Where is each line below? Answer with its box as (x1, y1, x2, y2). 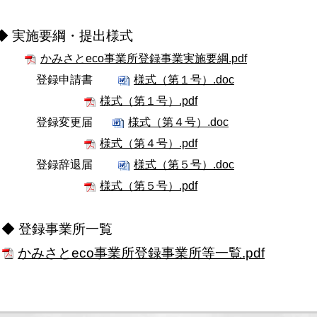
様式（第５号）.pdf (100, 180, 197, 192)
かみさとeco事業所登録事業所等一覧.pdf (18, 246, 265, 260)
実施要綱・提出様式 (12, 28, 133, 43)
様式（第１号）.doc (134, 74, 234, 86)
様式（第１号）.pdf (100, 95, 197, 107)
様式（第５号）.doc (134, 158, 234, 171)
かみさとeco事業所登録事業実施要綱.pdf (40, 52, 247, 64)
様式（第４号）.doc (128, 116, 229, 128)
